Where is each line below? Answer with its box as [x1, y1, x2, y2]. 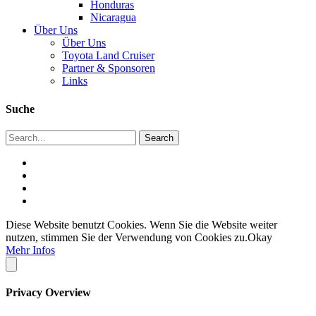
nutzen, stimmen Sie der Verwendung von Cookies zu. [6, 231, 248, 243]
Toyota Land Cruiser [62, 49, 154, 62]
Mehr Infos [6, 243, 55, 256]
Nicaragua [90, 11, 136, 24]
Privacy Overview [6, 286, 91, 299]
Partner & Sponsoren [62, 62, 155, 75]
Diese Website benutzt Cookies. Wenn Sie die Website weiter [6, 218, 277, 231]
